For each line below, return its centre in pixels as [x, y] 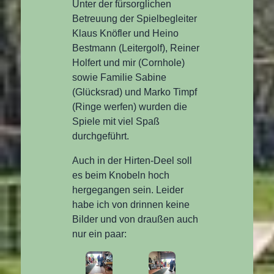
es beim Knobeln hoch [121, 176]
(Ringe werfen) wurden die [130, 107]
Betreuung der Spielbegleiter [135, 19]
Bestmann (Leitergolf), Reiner [136, 48]
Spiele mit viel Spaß [116, 122]
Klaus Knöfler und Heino [126, 34]
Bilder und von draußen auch [135, 220]
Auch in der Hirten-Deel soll [132, 161]
